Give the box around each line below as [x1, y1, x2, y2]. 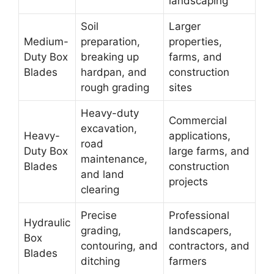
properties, [169, 35, 222, 48]
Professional [169, 209, 229, 221]
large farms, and [169, 144, 250, 157]
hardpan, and [81, 65, 147, 78]
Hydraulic [24, 216, 70, 229]
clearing [81, 183, 119, 196]
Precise [81, 209, 117, 221]
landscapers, [169, 224, 232, 237]
